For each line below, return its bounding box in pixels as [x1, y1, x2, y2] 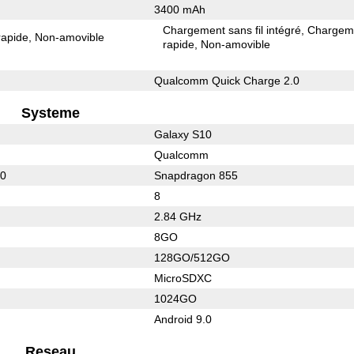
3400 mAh [153, 2, 205, 16]
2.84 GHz [153, 209, 201, 223]
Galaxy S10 [153, 127, 212, 141]
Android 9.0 [153, 312, 212, 326]
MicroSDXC [153, 271, 212, 284]
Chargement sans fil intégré [163, 23, 302, 36]
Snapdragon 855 [153, 168, 238, 182]
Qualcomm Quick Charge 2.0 [153, 73, 299, 87]
